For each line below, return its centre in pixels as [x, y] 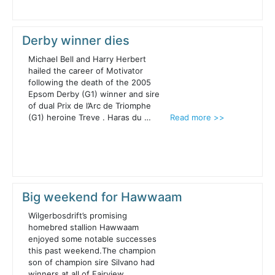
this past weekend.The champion [92, 251]
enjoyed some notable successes [92, 239]
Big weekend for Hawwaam [102, 197]
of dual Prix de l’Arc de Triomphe [90, 106]
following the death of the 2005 [90, 83]
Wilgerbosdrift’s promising [78, 216]
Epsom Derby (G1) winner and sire [94, 94]
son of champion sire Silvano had [91, 262]
